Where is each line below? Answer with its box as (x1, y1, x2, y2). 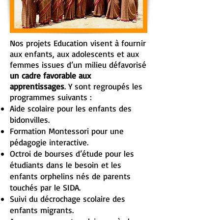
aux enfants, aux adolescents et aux (10, 49, 139, 59)
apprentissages (10, 81, 64, 91)
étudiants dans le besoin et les (10, 160, 121, 170)
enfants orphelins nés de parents (10, 171, 131, 181)
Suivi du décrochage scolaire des (10, 193, 125, 204)
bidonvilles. (10, 114, 50, 125)
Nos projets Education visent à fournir (10, 38, 146, 48)
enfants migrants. (10, 205, 74, 215)
